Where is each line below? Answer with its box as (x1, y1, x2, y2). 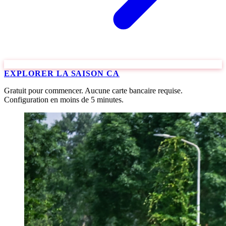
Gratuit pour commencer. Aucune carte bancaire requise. (4, 86, 183, 95)
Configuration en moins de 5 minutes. (4, 95, 124, 104)
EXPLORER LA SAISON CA (4, 69, 120, 78)
